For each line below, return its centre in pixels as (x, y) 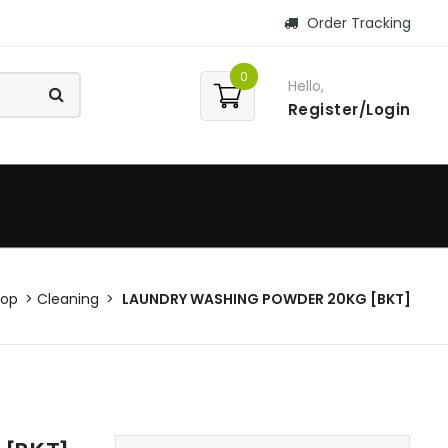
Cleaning (68, 299)
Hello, (305, 86)
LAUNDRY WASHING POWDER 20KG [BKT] (266, 299)
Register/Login (349, 109)
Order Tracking (356, 23)
